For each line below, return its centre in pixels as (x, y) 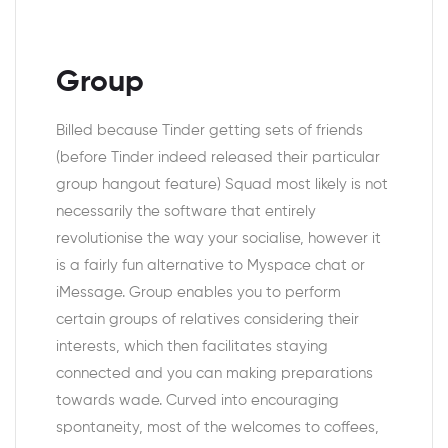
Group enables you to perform (233, 293)
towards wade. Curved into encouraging (197, 401)
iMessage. (90, 293)
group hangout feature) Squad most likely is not (222, 185)
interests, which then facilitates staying (192, 347)
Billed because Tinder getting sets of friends (209, 131)
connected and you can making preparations (214, 374)
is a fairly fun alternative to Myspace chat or (210, 266)
